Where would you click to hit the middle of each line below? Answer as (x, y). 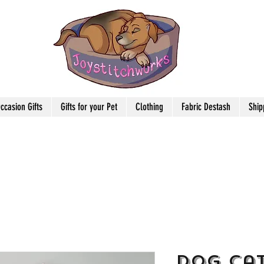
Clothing (149, 107)
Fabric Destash (206, 107)
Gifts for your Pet (89, 107)
